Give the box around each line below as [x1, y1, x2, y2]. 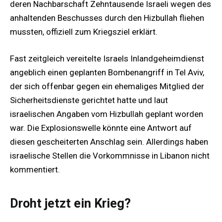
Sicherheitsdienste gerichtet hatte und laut [10, 95, 168, 106]
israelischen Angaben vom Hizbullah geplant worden [10, 109, 203, 119]
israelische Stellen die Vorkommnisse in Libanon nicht [10, 151, 210, 161]
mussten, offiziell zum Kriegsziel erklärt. [10, 27, 158, 37]
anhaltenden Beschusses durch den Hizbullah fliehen [10, 13, 204, 23]
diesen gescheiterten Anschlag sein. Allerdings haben [10, 137, 208, 147]
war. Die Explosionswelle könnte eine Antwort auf [10, 123, 192, 133]
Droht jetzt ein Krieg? [10, 195, 131, 211]
